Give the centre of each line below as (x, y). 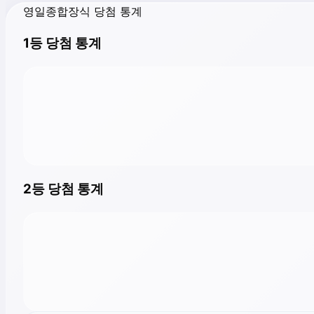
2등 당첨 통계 (63, 189)
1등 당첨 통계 (62, 43)
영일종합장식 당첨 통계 (83, 11)
